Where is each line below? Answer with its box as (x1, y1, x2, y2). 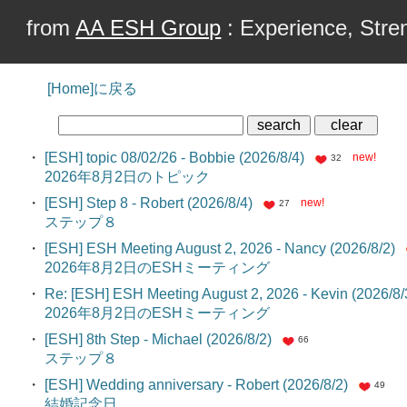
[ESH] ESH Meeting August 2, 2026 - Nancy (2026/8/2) (41, 241, 396, 256)
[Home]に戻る (47, 81, 137, 96)
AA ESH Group (75, 15, 222, 40)
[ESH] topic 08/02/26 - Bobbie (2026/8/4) (41, 150, 305, 165)
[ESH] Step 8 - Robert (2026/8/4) (41, 195, 253, 211)
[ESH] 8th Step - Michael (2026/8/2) (41, 332, 273, 347)
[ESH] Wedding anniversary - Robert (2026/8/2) (41, 377, 349, 392)
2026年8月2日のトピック (26, 169, 225, 184)
